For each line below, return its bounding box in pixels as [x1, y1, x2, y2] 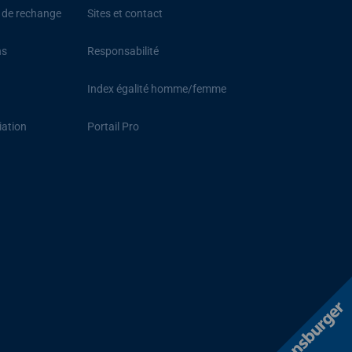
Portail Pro [86, 120, 139, 134]
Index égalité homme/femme [86, 82, 226, 96]
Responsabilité [86, 45, 159, 58]
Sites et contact [86, 7, 163, 20]
